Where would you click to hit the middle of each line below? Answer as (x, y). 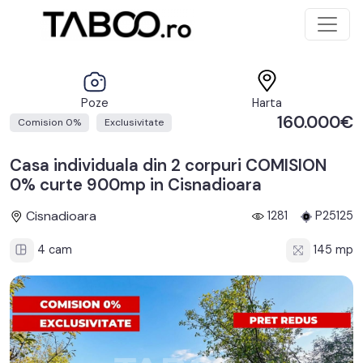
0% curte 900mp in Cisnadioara (136, 185)
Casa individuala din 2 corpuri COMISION (168, 165)
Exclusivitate (134, 122)
